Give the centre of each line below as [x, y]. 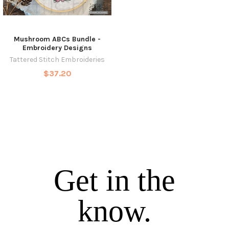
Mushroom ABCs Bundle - [57, 39]
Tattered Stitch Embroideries [57, 59]
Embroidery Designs [57, 48]
